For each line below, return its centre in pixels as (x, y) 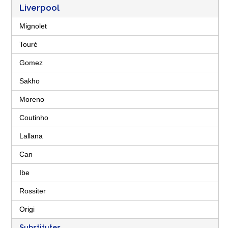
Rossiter (33, 191)
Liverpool (39, 8)
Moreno (32, 99)
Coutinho (34, 118)
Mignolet (33, 26)
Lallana (31, 136)
